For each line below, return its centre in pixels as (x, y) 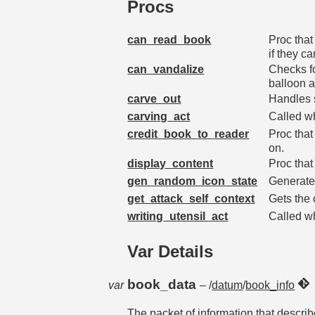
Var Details (171, 252)
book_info (270, 285)
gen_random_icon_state (193, 181)
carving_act (159, 117)
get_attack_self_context (191, 199)
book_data (164, 285)
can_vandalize (166, 70)
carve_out (154, 99)
